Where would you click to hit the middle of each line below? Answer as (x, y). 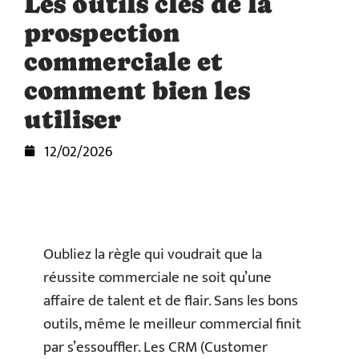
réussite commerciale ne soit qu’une (157, 278)
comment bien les (137, 91)
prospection (102, 33)
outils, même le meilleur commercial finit (172, 324)
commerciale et (124, 62)
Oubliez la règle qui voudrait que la (153, 254)
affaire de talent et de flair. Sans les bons (171, 301)
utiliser (73, 119)
